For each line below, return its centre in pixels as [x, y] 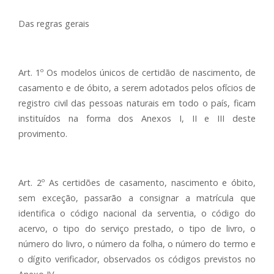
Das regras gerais [54, 24]
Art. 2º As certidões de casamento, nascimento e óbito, [137, 183]
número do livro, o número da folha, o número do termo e [137, 244]
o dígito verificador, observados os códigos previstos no [137, 259]
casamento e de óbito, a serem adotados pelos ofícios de [137, 88]
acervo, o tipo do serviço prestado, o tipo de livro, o [137, 228]
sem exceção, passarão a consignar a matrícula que [137, 198]
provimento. [43, 134]
